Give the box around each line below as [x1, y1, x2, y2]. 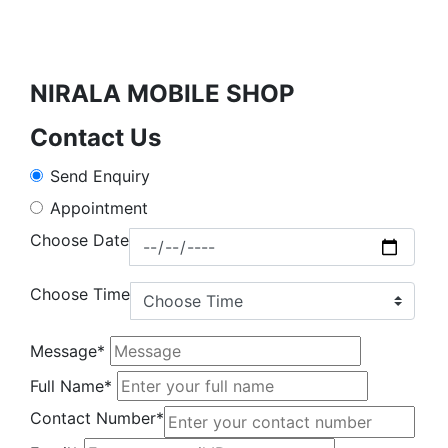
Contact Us [30, 123, 161, 152]
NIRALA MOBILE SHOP [30, 79, 295, 108]
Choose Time [30, 284, 130, 304]
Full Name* [30, 376, 112, 396]
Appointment [50, 198, 148, 218]
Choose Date [30, 230, 129, 250]
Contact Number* [30, 408, 164, 428]
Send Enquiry [50, 166, 150, 186]
